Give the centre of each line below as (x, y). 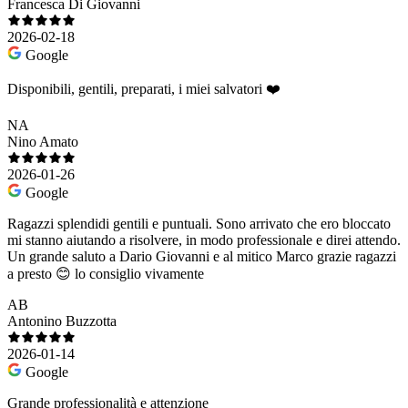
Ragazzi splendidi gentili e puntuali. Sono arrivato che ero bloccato (199, 224)
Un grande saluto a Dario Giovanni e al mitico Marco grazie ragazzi (202, 257)
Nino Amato (43, 142)
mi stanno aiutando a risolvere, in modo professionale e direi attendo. (204, 240)
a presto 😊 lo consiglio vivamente (106, 274)
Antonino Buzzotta (62, 321)
